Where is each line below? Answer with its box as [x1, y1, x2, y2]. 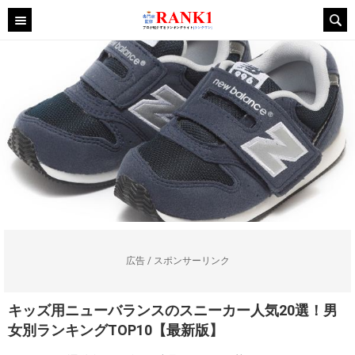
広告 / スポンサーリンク [125, 255, 230, 266]
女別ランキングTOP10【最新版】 [8, 322, 223, 338]
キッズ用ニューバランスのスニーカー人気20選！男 [8, 302, 338, 319]
